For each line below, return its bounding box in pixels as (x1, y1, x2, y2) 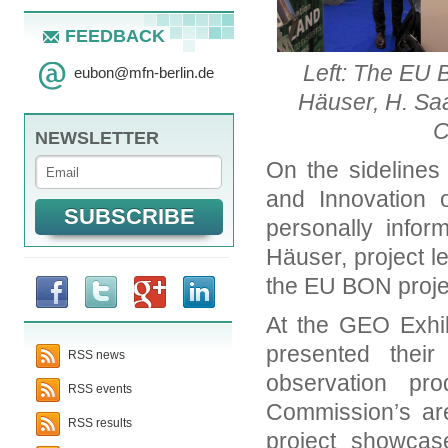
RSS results (65, 416, 132, 431)
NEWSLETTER (35, 128, 159, 148)
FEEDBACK (65, 26, 165, 46)
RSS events (65, 382, 132, 397)
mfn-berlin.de (129, 64, 214, 81)
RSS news (65, 348, 125, 363)
